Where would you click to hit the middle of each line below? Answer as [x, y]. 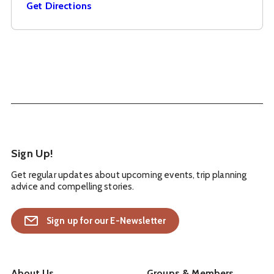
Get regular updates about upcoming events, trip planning [129, 175]
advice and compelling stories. [73, 187]
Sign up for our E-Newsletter [106, 221]
